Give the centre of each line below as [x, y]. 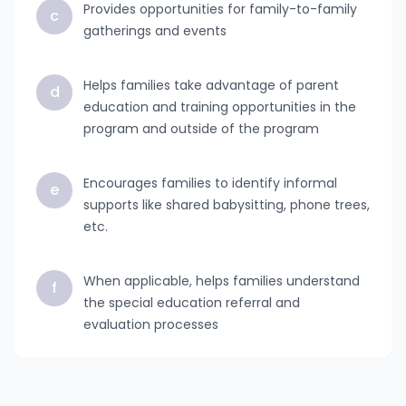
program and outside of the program [201, 129]
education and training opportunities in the [220, 107]
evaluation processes [151, 324]
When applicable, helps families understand [222, 281]
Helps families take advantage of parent [211, 85]
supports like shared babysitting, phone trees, [227, 205]
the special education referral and [192, 303]
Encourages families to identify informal [210, 183]
